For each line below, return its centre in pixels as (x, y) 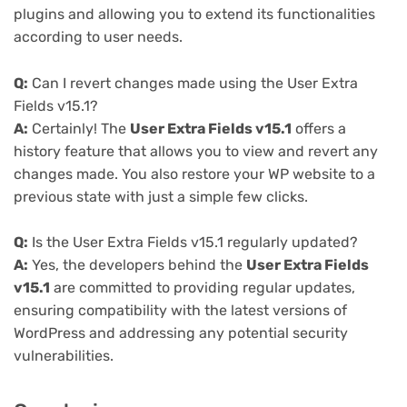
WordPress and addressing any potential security (181, 333)
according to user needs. (98, 37)
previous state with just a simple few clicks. (161, 196)
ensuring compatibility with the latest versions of (180, 311)
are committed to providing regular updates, (203, 288)
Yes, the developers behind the (137, 265)
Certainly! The (79, 128)
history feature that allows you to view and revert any (196, 151)
